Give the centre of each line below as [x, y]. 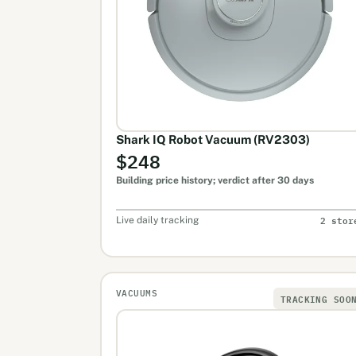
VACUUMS [137, 293]
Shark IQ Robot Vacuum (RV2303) [213, 139]
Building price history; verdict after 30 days [215, 180]
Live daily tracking [157, 220]
